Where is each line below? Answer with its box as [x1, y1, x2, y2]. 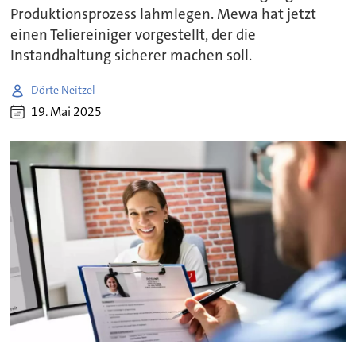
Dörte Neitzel [31, 83, 96, 98]
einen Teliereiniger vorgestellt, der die [10, 25, 257, 44]
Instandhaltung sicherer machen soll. [10, 45, 253, 65]
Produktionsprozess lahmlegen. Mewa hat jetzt [10, 4, 317, 24]
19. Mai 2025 [31, 103, 103, 121]
